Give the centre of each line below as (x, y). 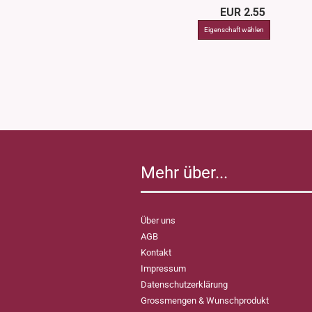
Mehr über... (184, 173)
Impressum (163, 268)
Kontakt (156, 252)
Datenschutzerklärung (184, 284)
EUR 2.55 (242, 12)
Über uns (158, 220)
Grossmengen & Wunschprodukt (205, 301)
